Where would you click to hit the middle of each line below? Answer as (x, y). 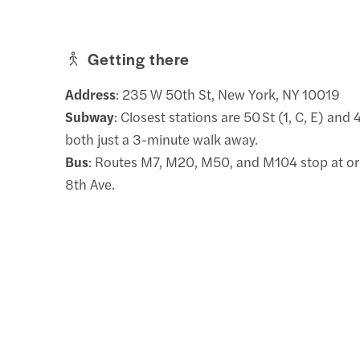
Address (91, 94)
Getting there (139, 58)
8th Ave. (90, 184)
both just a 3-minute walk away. (162, 139)
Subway (90, 116)
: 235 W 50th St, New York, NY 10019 (228, 94)
